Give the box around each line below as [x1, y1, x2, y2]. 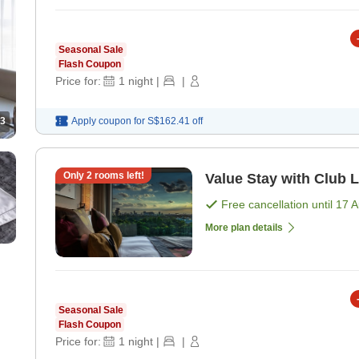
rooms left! [91, 170, 144, 182]
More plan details [205, 222, 283, 234]
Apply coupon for [71, 115, 145, 127]
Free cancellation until [221, 198, 336, 212]
